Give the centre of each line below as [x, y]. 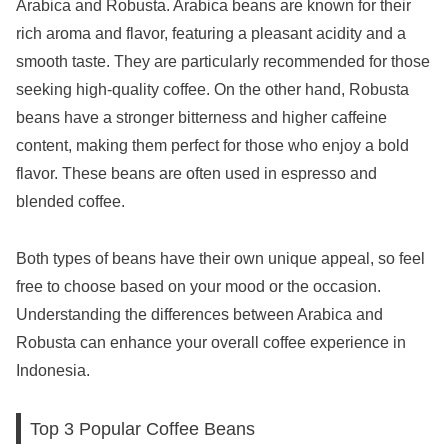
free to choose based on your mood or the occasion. [198, 286]
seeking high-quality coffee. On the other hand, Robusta [212, 89]
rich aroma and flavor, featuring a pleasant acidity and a [211, 33]
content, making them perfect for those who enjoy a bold [212, 145]
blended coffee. [70, 201]
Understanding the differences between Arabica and [199, 314]
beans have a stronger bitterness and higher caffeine [201, 117]
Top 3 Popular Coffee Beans [143, 428]
